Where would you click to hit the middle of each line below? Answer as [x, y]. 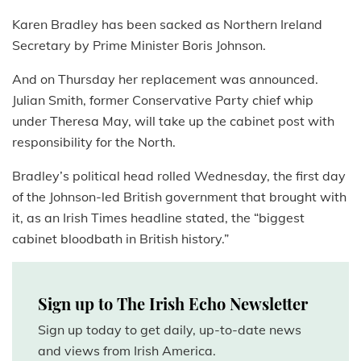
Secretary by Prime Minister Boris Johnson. [139, 46]
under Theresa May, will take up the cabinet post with [173, 121]
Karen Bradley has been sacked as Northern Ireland [167, 25]
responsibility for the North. [94, 142]
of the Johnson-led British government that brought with [179, 197]
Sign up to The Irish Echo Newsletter [173, 304]
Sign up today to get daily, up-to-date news [170, 330]
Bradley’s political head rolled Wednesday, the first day [179, 176]
